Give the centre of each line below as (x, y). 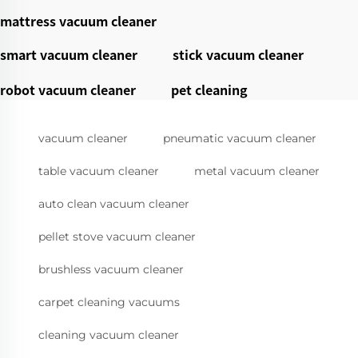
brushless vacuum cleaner (111, 270)
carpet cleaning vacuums (109, 302)
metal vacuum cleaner (257, 171)
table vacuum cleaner (99, 171)
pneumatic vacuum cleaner (240, 139)
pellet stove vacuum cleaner (117, 237)
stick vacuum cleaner (238, 55)
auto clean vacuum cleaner (114, 204)
